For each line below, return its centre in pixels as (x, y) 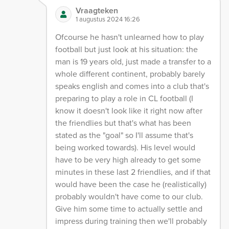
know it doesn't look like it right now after (129, 111)
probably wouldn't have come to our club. (129, 197)
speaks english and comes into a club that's (132, 86)
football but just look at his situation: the (127, 50)
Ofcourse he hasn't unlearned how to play (130, 37)
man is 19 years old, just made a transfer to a (133, 62)
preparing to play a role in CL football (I (124, 99)
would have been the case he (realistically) (131, 185)
